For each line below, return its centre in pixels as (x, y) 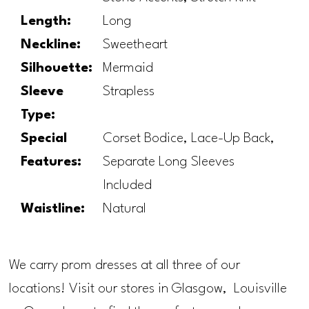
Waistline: (53, 209)
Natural (125, 209)
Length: (46, 22)
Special (44, 139)
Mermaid (128, 69)
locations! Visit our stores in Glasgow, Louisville (148, 289)
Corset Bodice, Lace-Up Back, (189, 139)
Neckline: (51, 45)
